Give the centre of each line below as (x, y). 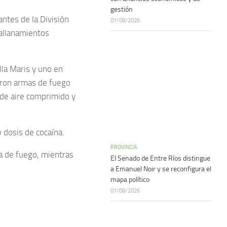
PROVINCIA (124, 147)
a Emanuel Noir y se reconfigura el (161, 169)
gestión (122, 9)
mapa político (130, 180)
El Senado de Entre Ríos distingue (160, 158)
